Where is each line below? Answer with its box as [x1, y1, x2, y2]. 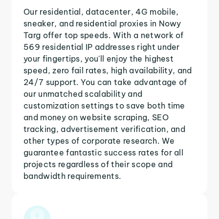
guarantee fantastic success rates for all [23, 147, 184, 157]
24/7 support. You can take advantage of [23, 77, 187, 87]
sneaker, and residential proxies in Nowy [23, 18, 181, 28]
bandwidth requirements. [23, 171, 122, 181]
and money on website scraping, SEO [23, 112, 169, 122]
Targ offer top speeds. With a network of [23, 30, 184, 40]
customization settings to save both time [23, 100, 185, 110]
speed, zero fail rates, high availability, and [23, 65, 192, 75]
